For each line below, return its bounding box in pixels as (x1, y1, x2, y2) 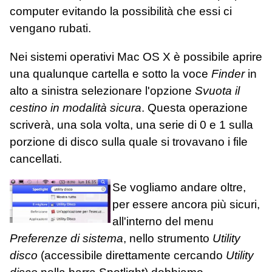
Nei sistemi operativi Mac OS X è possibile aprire (10, 50, 262, 63)
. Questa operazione (141, 101, 248, 114)
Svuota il (195, 84, 240, 97)
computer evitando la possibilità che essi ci (10, 4, 232, 18)
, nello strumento (123, 231, 212, 245)
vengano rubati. (10, 21, 91, 35)
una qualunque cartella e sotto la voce (10, 67, 211, 80)
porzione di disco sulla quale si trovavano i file (10, 135, 248, 148)
